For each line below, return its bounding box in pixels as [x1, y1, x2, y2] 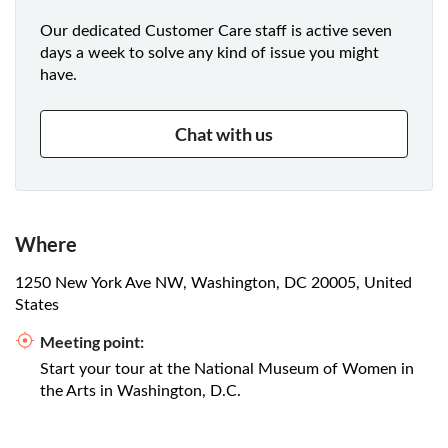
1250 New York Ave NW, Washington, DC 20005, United [15, 275, 412, 292]
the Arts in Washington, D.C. [40, 383, 241, 400]
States [15, 297, 59, 314]
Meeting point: [40, 332, 144, 352]
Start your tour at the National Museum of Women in [40, 361, 414, 378]
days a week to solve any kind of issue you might [40, 45, 379, 62]
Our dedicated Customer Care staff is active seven [40, 23, 392, 40]
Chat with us [175, 123, 273, 146]
